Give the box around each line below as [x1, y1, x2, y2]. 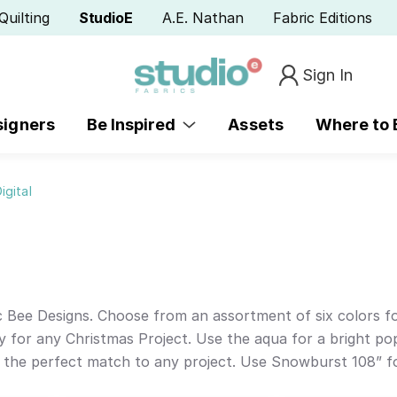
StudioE [78, 8, 134, 27]
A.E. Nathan [162, 8, 244, 27]
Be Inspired [86, 114, 183, 134]
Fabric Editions [272, 8, 372, 27]
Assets [228, 114, 284, 134]
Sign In [302, 65, 354, 84]
